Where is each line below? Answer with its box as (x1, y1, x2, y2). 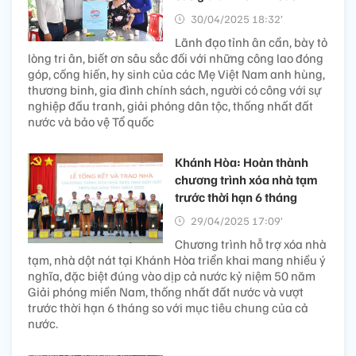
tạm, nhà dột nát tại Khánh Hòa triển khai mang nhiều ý (28, 251, 326, 268)
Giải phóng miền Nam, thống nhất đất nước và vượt (28, 283, 304, 300)
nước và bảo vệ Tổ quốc (28, 113, 154, 130)
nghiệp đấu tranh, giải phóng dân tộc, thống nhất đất (28, 97, 313, 114)
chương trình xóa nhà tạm (175, 171, 318, 188)
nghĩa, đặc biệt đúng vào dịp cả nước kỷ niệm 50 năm (28, 267, 315, 284)
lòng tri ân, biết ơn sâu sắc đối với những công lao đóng (28, 49, 323, 66)
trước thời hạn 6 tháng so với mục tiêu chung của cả (28, 299, 308, 315)
